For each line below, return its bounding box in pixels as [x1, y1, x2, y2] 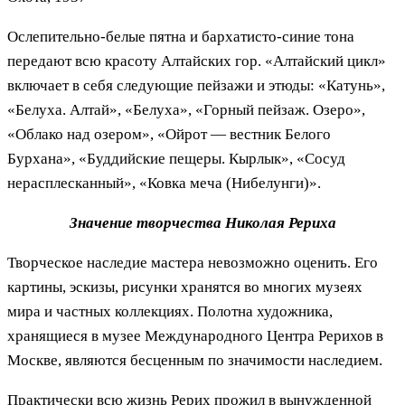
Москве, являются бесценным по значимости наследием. [7, 351, 382, 369]
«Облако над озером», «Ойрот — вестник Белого [7, 125, 331, 143]
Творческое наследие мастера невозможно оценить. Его [7, 253, 378, 271]
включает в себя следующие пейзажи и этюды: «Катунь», [7, 76, 385, 94]
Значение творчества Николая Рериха [69, 213, 336, 231]
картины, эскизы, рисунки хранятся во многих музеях [7, 278, 363, 296]
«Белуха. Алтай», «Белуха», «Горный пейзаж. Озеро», [7, 100, 365, 118]
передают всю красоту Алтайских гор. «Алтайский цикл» [7, 52, 386, 70]
